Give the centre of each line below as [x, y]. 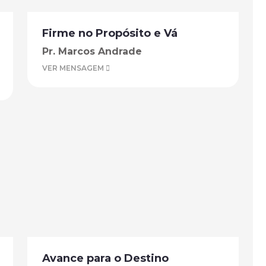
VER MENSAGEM [74, 68]
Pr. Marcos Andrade [92, 51]
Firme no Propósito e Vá [110, 33]
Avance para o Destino [105, 258]
